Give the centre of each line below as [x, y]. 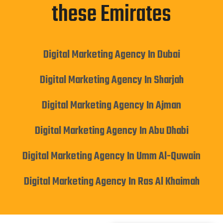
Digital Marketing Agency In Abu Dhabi [111, 131]
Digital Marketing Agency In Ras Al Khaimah [111, 182]
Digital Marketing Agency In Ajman [111, 106]
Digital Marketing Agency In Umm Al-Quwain [111, 156]
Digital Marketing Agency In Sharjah [111, 80]
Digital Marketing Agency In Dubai [111, 55]
